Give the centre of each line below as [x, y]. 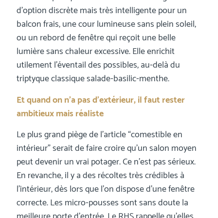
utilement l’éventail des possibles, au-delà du [98, 65]
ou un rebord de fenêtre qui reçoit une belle [96, 38]
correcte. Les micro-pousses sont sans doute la [102, 203]
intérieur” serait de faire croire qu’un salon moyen [106, 148]
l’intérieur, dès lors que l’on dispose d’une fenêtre [105, 189]
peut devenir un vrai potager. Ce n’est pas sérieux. [106, 162]
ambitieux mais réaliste [60, 114]
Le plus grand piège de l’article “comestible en [99, 135]
